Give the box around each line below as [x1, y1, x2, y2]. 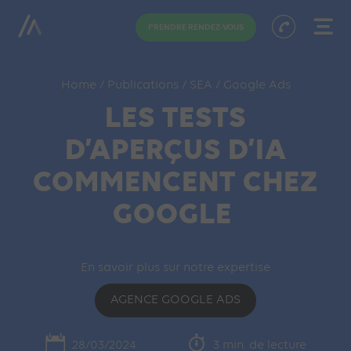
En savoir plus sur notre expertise [81, 262, 270, 274]
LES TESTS [105, 100, 246, 134]
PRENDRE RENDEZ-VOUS [148, 22, 244, 32]
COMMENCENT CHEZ [33, 164, 318, 198]
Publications [107, 79, 182, 92]
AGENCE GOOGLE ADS [110, 294, 241, 306]
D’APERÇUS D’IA [64, 132, 287, 166]
